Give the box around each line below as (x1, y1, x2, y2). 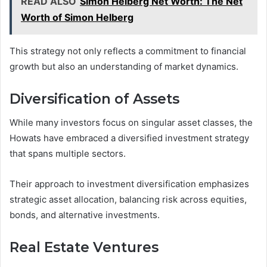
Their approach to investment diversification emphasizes (10, 178, 249, 190)
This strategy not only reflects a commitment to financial (10, 45, 246, 57)
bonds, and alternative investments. (10, 209, 160, 221)
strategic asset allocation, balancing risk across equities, (10, 194, 247, 206)
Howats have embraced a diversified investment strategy (10, 132, 249, 144)
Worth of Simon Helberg (21, 11, 133, 23)
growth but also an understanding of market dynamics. (10, 60, 238, 72)
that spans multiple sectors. (10, 148, 126, 160)
